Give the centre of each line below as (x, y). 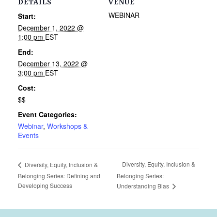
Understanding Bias (143, 186)
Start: (27, 16)
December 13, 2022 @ (53, 64)
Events (28, 135)
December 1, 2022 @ (51, 28)
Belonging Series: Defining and (59, 175)
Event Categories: (47, 115)
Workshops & (67, 126)
